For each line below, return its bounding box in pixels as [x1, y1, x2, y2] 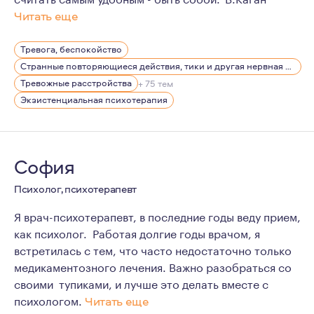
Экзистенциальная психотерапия [20, 93, 168, 106]
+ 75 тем [138, 77, 173, 90]
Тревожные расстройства [20, 76, 132, 89]
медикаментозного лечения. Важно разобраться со [14, 257, 292, 275]
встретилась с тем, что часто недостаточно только [14, 240, 292, 258]
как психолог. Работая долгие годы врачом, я [14, 224, 260, 241]
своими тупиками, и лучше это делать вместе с [14, 274, 268, 292]
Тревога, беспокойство [20, 43, 122, 55]
